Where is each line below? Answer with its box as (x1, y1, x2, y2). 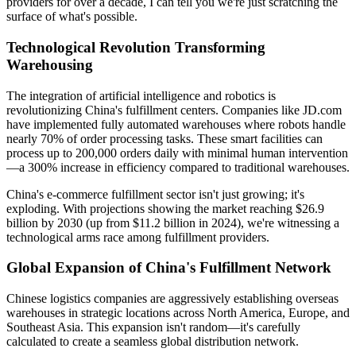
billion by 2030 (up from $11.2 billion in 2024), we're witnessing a (6, 215, 339, 230)
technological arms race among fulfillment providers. (6, 230, 269, 244)
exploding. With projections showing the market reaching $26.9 (6, 201, 324, 215)
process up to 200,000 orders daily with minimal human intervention (6, 145, 348, 160)
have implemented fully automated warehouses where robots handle (6, 117, 346, 131)
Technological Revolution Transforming (6, 39, 265, 56)
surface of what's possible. (6, 10, 137, 24)
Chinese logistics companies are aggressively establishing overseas (6, 292, 339, 306)
